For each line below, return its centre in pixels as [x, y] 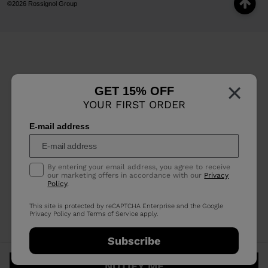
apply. [148, 214]
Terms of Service [113, 214]
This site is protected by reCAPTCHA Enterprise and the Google [127, 206]
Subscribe [134, 240]
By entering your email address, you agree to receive [139, 167]
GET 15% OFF [134, 91]
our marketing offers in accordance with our [126, 176]
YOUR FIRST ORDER [134, 105]
